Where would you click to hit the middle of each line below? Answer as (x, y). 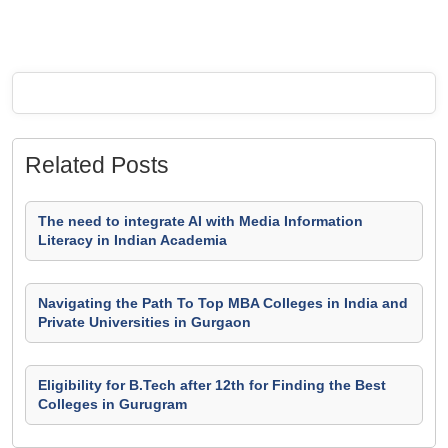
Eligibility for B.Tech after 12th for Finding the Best (212, 385)
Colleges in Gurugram (112, 404)
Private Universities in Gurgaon (144, 322)
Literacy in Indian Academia (132, 240)
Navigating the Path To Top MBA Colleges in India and (223, 303)
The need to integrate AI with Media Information (200, 221)
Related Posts (97, 165)
